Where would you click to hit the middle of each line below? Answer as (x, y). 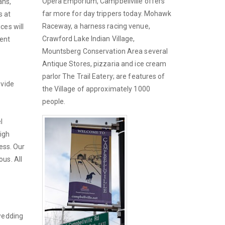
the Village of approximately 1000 (96, 89)
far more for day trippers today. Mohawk (107, 13)
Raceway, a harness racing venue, (96, 26)
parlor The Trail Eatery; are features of (103, 76)
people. (54, 101)
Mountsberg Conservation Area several (105, 51)
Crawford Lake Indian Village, (88, 38)
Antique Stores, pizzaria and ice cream (104, 64)
